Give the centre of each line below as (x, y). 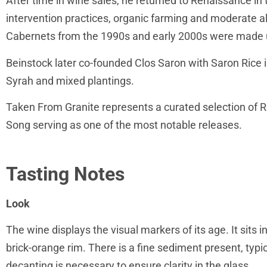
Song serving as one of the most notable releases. (124, 125)
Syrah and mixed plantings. (71, 80)
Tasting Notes (65, 174)
